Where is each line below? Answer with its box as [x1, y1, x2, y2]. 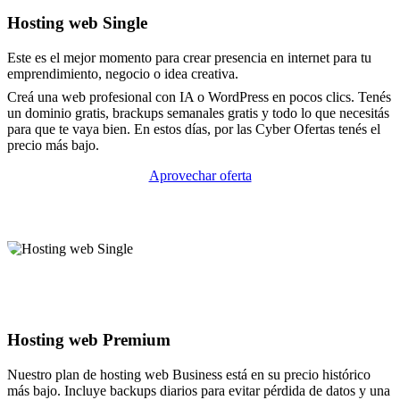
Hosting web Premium [7, 330, 171, 350]
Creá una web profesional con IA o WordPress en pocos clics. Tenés [7, 88, 391, 104]
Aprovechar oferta [148, 167, 252, 183]
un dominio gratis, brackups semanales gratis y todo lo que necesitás [7, 104, 389, 121]
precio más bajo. [7, 137, 99, 153]
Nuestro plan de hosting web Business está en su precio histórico [7, 367, 371, 383]
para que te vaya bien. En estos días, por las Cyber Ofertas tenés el [7, 121, 380, 137]
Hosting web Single [7, 12, 147, 32]
